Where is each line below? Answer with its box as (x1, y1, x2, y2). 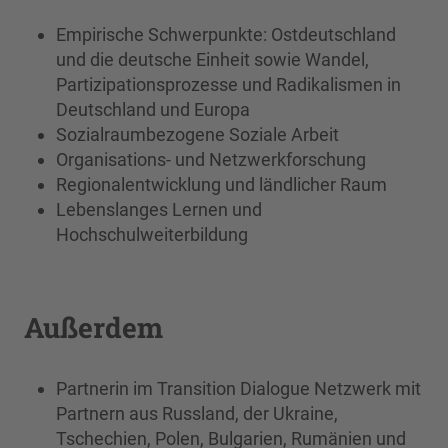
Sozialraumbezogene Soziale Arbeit (56, 123, 339, 145)
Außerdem (24, 308, 163, 346)
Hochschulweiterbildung (56, 223, 248, 245)
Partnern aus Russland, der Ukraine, (56, 402, 338, 424)
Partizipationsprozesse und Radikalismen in (56, 73, 401, 95)
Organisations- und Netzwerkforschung (56, 148, 366, 170)
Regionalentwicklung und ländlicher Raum (56, 173, 387, 195)
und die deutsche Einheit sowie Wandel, (56, 48, 369, 70)
